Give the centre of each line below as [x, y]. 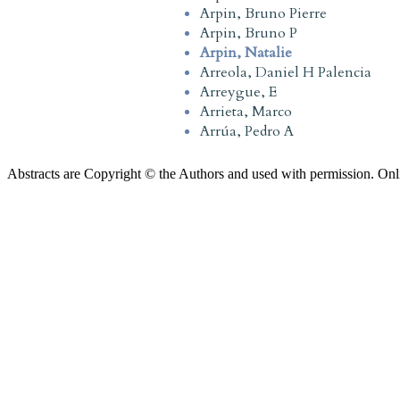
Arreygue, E [238, 92]
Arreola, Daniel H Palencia [286, 72]
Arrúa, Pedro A [247, 131]
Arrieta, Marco [246, 111]
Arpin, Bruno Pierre [263, 13]
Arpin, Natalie [246, 52]
